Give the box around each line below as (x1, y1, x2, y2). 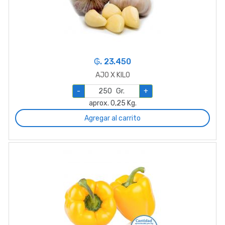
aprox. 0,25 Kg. (88, 99, 137, 108)
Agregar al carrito (84, 114, 141, 123)
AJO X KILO (95, 71, 130, 80)
